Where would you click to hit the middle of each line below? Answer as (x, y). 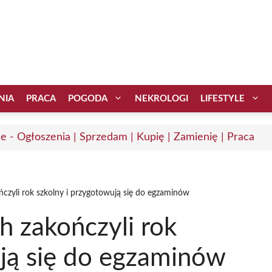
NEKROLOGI (161, 98)
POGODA (88, 98)
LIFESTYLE (223, 98)
